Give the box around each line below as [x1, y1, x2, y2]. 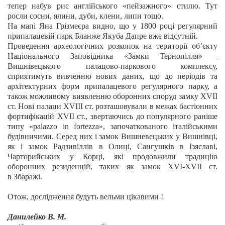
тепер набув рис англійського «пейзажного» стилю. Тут [8, 2, 217, 10]
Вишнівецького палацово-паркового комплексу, [8, 62, 217, 70]
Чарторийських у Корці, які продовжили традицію [8, 152, 217, 161]
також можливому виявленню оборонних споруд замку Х [8, 92, 206, 100]
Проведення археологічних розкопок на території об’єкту [8, 42, 217, 50]
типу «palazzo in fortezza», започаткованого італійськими [8, 122, 217, 131]
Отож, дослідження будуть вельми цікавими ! [8, 192, 163, 201]
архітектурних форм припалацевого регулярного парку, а [8, 82, 217, 90]
